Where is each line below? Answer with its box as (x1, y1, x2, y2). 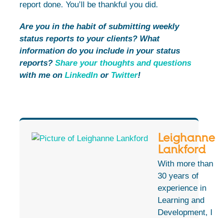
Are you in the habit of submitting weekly (19, 22, 179, 32)
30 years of (158, 171, 199, 181)
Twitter (111, 71, 138, 80)
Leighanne (158, 130, 215, 145)
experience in (158, 183, 206, 193)
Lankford (158, 142, 206, 157)
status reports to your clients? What (19, 34, 160, 44)
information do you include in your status (19, 46, 180, 56)
